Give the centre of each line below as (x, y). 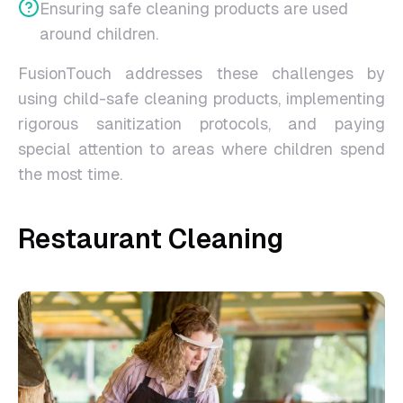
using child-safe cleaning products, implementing (201, 99)
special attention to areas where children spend (201, 149)
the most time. (70, 174)
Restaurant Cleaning (151, 239)
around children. (99, 34)
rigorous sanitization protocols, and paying (201, 124)
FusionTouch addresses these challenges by (201, 73)
